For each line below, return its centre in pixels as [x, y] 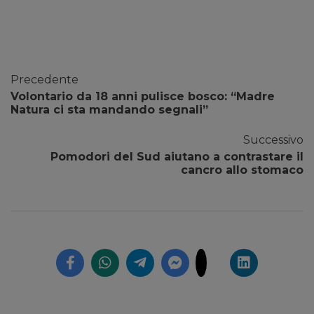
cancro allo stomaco [242, 170]
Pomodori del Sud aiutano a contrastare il [177, 157]
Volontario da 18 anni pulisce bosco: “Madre [143, 97]
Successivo [273, 140]
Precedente [45, 80]
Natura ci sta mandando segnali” [109, 110]
